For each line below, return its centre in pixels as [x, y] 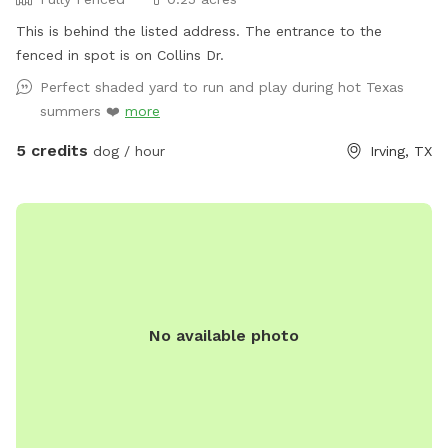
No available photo [224, 335]
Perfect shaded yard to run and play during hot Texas [222, 86]
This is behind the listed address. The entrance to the [199, 30]
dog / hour [126, 150]
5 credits [52, 150]
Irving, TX [401, 150]
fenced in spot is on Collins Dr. [120, 54]
